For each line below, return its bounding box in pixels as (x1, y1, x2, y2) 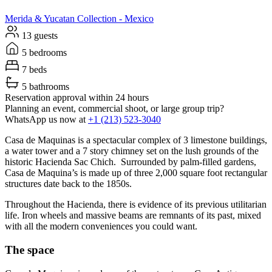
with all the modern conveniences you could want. (5, 221, 197, 232)
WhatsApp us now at (5, 114, 88, 125)
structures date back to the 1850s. (5, 178, 132, 189)
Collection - (75, 13, 124, 24)
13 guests (19, 30, 58, 41)
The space (5, 243, 54, 257)
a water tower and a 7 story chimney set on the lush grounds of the (5, 146, 259, 157)
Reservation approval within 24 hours (5, 92, 149, 103)
